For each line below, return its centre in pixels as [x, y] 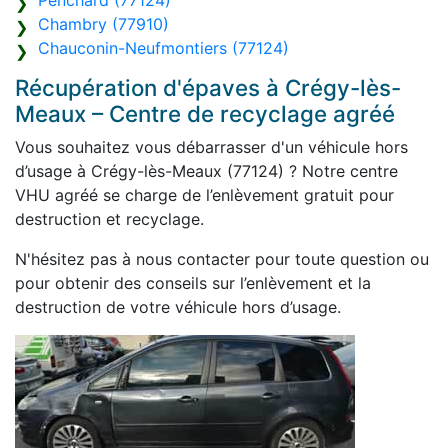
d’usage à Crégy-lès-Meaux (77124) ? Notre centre [206, 171]
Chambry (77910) [103, 24]
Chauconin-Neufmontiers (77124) [163, 48]
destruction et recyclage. [109, 219]
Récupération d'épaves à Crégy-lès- [208, 88]
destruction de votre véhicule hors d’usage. [178, 307]
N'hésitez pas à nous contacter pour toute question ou [222, 259]
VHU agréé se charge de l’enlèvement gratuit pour [204, 195]
